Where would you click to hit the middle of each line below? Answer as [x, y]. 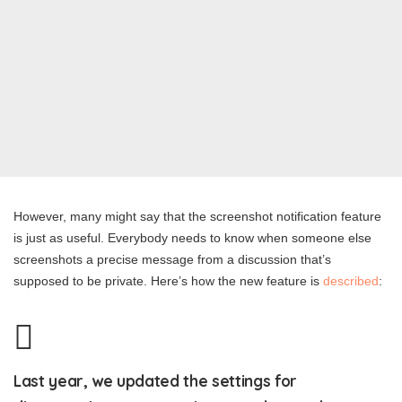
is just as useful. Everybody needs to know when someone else [192, 238]
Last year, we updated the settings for [155, 381]
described [351, 281]
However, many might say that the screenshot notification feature [197, 216]
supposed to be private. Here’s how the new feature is [168, 281]
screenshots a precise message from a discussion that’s [172, 259]
